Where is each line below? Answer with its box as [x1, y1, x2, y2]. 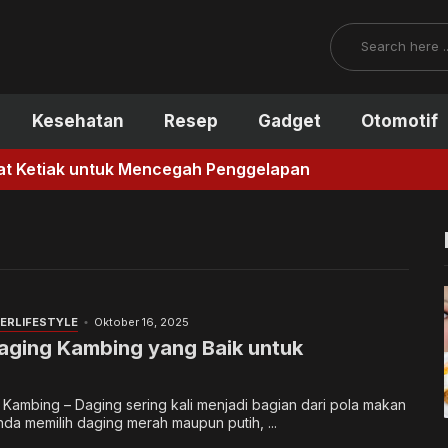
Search [329, 23, 384, 44]
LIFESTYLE [14, 315, 78, 330]
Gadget [257, 110, 321, 131]
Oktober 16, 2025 [94, 315, 189, 330]
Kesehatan [31, 110, 124, 131]
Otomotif [360, 110, 438, 131]
